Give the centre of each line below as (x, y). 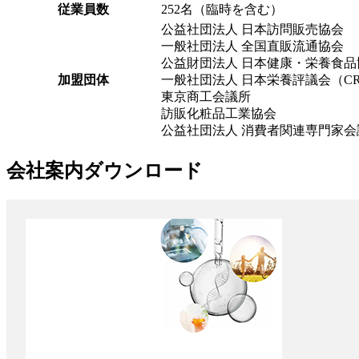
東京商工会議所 (206, 96)
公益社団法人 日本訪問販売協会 (252, 29)
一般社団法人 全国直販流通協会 (252, 46)
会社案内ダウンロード (105, 170)
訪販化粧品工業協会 (219, 113)
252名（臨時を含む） (222, 9)
